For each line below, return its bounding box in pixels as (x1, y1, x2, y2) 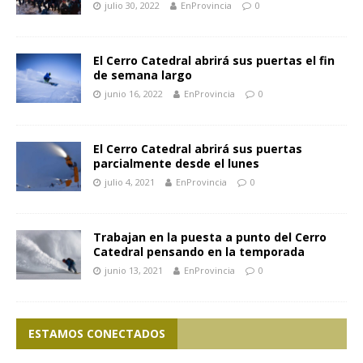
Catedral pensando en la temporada (93, 244, 305, 260)
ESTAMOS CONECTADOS (28, 326, 165, 342)
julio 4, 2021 (105, 176, 155, 189)
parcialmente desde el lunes (93, 156, 259, 172)
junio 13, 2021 (105, 264, 163, 277)
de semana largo (93, 67, 192, 83)
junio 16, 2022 (105, 88, 163, 100)
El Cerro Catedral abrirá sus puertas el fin (93, 53, 335, 69)
